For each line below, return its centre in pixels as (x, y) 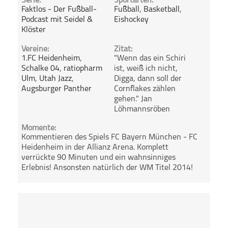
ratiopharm (83, 68)
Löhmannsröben (142, 109)
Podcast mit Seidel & (57, 20)
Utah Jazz (56, 79)
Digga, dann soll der (148, 79)
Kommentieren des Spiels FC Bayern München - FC (110, 137)
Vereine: (35, 49)
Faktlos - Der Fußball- (59, 10)
